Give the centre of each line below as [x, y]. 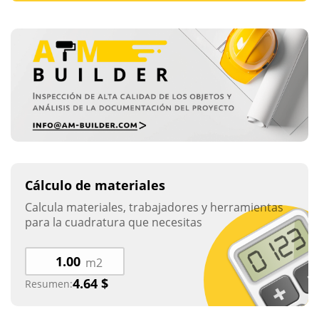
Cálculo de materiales [95, 185]
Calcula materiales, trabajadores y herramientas [154, 208]
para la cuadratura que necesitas [114, 223]
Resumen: [49, 283]
